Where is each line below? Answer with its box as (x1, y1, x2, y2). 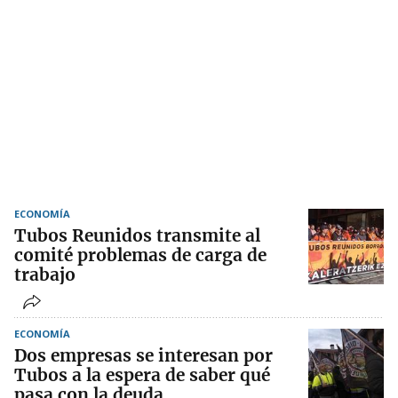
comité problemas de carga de (14, 244, 267, 267)
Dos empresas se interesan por (14, 345, 273, 367)
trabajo (14, 264, 76, 286)
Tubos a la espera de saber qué (14, 364, 270, 386)
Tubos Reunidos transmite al (14, 225, 260, 247)
